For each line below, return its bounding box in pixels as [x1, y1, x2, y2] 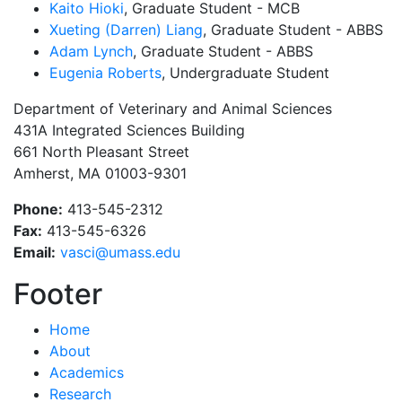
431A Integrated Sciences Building [13, 120, 245, 139]
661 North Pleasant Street [13, 142, 189, 161]
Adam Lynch [49, 41, 133, 60]
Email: [13, 242, 56, 261]
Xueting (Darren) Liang [49, 20, 203, 39]
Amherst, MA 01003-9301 [13, 163, 187, 182]
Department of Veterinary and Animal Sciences [13, 99, 332, 118]
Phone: [13, 199, 63, 218]
